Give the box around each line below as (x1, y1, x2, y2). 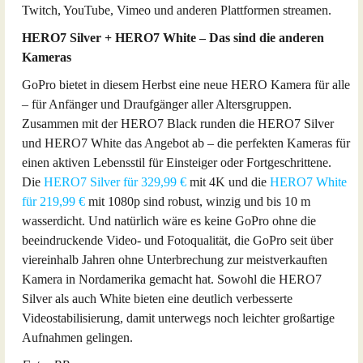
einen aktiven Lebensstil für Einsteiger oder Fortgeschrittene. (22, 156, 331, 169)
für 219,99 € (22, 194, 85, 208)
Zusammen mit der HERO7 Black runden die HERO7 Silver (22, 117, 334, 130)
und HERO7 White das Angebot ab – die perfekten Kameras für (22, 136, 350, 150)
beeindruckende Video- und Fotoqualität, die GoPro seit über (22, 233, 333, 247)
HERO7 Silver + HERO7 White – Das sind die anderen (22, 31, 324, 45)
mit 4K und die (186, 175, 270, 189)
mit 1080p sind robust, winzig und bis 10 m (85, 194, 310, 208)
